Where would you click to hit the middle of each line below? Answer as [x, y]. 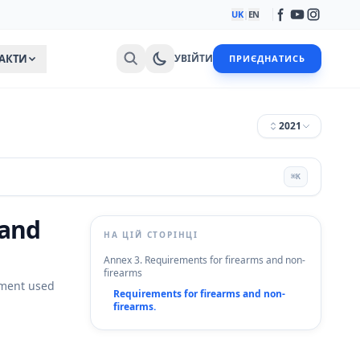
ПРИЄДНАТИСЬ [267, 58]
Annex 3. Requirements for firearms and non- [204, 260]
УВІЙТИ [193, 58]
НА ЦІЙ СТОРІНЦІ [151, 235]
